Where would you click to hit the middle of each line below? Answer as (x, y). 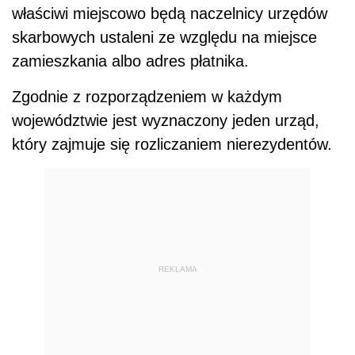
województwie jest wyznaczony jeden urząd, (166, 120)
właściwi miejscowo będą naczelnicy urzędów (170, 13)
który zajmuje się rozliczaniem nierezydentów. (172, 144)
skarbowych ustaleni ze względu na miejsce (164, 37)
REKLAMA (177, 269)
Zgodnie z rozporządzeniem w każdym (147, 97)
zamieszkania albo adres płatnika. (130, 61)
